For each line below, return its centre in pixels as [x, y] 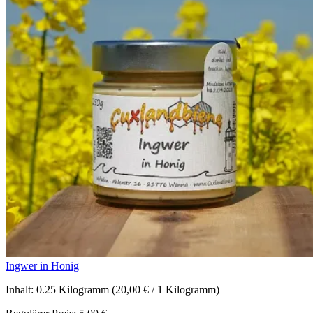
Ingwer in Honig [42, 265]
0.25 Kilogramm [74, 289]
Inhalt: [21, 289]
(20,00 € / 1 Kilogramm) [166, 289]
